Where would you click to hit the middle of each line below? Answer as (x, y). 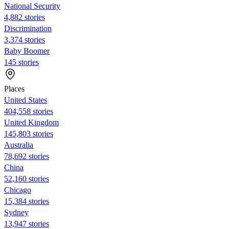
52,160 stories (27, 178)
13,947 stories (27, 223)
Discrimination (28, 28)
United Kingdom (31, 122)
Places (14, 88)
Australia (19, 145)
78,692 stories (27, 156)
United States (26, 100)
